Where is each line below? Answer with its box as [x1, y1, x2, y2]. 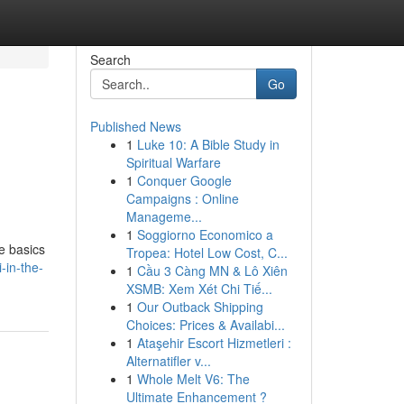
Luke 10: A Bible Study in [136, 135, 280, 153]
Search [89, 50, 131, 69]
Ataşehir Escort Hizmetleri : [136, 334, 291, 352]
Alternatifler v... [125, 352, 211, 370]
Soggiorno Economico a [136, 225, 273, 243]
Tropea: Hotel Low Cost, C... [125, 243, 288, 262]
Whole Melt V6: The [136, 370, 250, 388]
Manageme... [125, 207, 202, 225]
